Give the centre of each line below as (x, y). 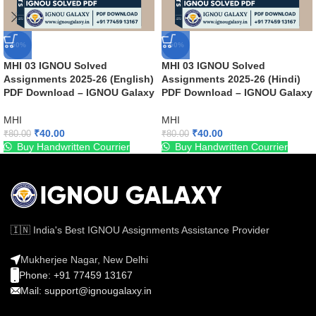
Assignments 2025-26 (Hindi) (231, 79)
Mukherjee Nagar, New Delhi (84, 260)
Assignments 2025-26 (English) (79, 79)
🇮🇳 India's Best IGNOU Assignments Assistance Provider (140, 230)
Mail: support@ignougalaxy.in (86, 291)
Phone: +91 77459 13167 (76, 275)
